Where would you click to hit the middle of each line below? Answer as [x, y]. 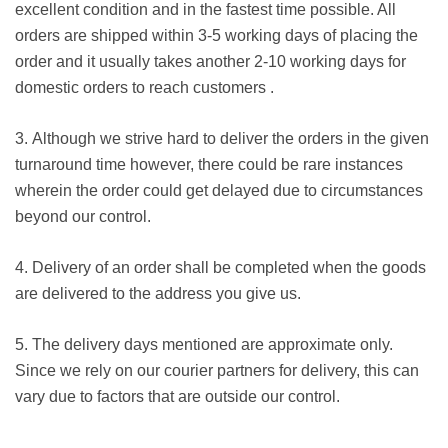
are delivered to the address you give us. [158, 293]
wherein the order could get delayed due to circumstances [219, 190]
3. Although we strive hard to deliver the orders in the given [222, 138]
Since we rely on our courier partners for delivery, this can [217, 370]
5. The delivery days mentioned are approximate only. [204, 344]
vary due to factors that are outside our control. [177, 396]
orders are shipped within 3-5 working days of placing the [216, 35]
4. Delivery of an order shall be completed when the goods [220, 267]
